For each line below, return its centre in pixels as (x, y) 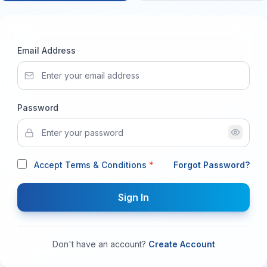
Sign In (133, 197)
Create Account (181, 244)
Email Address (46, 50)
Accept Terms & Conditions (90, 164)
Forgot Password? (212, 164)
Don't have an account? (99, 244)
